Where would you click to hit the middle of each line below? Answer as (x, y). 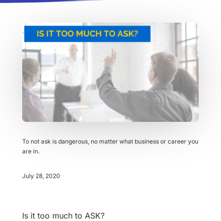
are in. (31, 151)
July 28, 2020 (41, 176)
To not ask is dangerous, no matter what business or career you (110, 142)
